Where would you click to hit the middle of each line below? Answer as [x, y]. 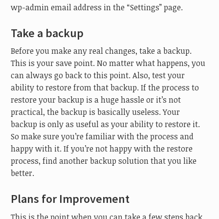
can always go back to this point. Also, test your [98, 76]
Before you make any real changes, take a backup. [101, 51]
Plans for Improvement [70, 199]
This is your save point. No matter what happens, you [108, 63]
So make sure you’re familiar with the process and [102, 137]
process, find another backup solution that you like [104, 161]
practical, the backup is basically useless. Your [96, 112]
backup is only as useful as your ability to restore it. [106, 124]
